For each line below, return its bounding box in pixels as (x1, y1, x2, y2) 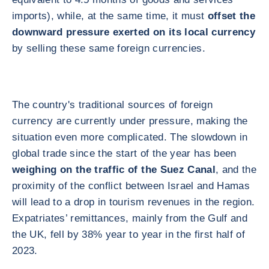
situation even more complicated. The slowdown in (12, 131, 248, 143)
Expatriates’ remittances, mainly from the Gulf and (12, 213, 247, 224)
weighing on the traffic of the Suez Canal (12, 164, 216, 175)
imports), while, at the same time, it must (12, 10, 208, 22)
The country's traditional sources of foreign (12, 99, 213, 110)
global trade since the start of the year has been (12, 148, 237, 159)
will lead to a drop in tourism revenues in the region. (12, 196, 255, 208)
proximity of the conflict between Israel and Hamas (12, 180, 250, 192)
